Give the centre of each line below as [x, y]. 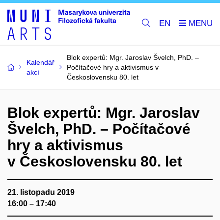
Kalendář [41, 62]
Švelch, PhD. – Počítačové [99, 129]
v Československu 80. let [95, 161]
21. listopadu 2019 [41, 192]
